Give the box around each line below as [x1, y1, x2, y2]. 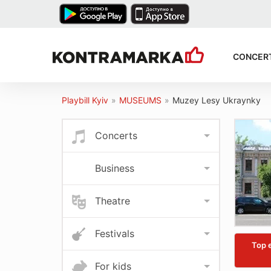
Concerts [95, 129, 137, 142]
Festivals [95, 227, 134, 240]
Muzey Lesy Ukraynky [172, 95, 261, 105]
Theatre [95, 195, 130, 207]
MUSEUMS [119, 95, 162, 105]
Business [95, 162, 134, 174]
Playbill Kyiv [62, 95, 108, 105]
